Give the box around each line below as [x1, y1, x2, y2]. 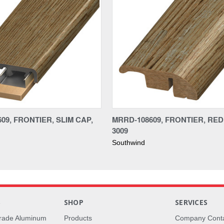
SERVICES [175, 197, 208, 207]
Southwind [112, 138, 145, 146]
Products [63, 213, 92, 222]
